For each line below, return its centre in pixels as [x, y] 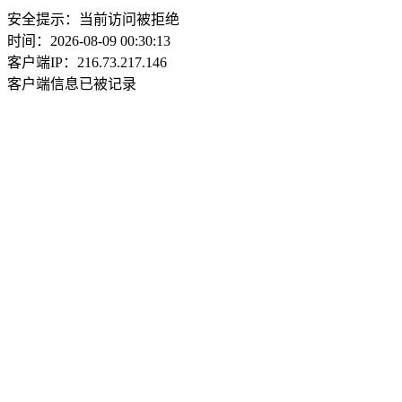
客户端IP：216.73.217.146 [87, 62]
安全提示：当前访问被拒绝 [93, 19]
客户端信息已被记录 [72, 84]
